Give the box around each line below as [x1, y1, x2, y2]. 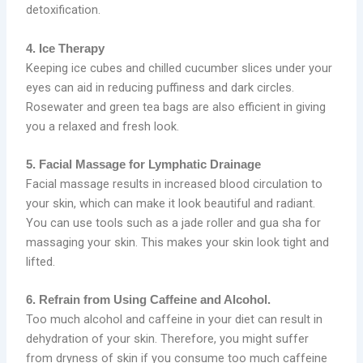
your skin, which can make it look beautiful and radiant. [26, 195, 316, 211]
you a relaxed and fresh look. [26, 118, 180, 134]
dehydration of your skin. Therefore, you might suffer [26, 331, 310, 347]
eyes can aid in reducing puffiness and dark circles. [26, 79, 295, 95]
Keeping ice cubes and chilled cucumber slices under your [26, 60, 333, 75]
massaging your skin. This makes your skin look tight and [26, 234, 330, 250]
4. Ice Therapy [26, 41, 105, 55]
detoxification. [26, 2, 101, 18]
